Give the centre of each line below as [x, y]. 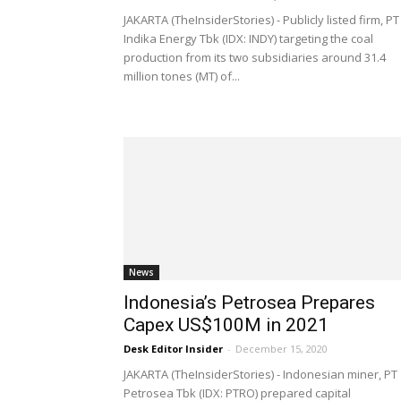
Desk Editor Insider [173, 349]
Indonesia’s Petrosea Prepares [249, 303]
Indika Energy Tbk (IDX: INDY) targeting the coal [248, 38]
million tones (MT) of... [182, 76]
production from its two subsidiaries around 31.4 [255, 57]
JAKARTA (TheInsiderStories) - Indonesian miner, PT [260, 374]
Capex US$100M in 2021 [226, 325]
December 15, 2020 [282, 349]
